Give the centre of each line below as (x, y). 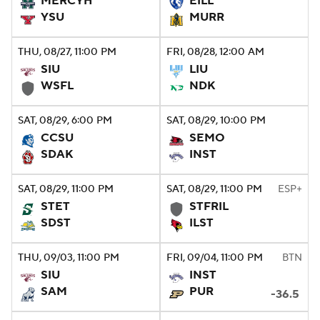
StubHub (174, 66)
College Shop (84, 66)
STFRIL (209, 206)
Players (211, 30)
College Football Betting (112, 30)
